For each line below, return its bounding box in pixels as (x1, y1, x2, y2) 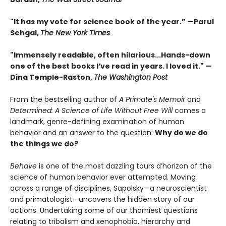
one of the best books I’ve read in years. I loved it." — (10, 61, 212, 72)
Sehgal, (10, 28, 40, 38)
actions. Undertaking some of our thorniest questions (10, 205, 198, 216)
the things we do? (10, 139, 78, 149)
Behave (10, 161, 37, 172)
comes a (173, 105, 206, 116)
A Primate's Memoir (119, 94, 187, 105)
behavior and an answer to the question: (10, 128, 155, 138)
